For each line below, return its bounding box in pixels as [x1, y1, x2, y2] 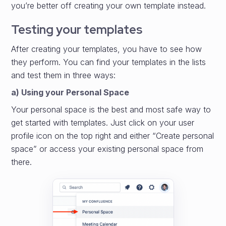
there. [11, 157, 32, 167]
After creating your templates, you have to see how [11, 44, 202, 54]
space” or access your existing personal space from [11, 144, 204, 154]
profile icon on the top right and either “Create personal [11, 131, 214, 141]
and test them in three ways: [11, 70, 116, 81]
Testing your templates [11, 22, 143, 38]
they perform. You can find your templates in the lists [11, 57, 206, 68]
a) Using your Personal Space [11, 87, 130, 98]
